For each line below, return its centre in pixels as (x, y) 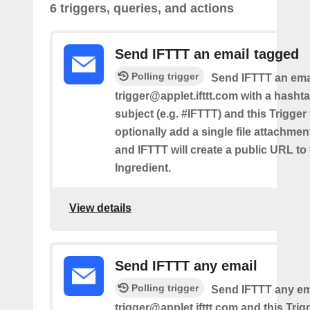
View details (100, 208)
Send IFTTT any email (186, 266)
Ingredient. (143, 168)
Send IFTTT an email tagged (207, 54)
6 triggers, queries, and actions (142, 8)
